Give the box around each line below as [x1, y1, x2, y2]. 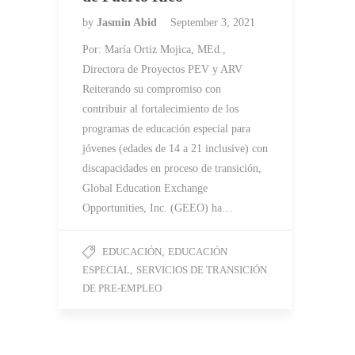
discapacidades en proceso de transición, [82, 162, 261, 175]
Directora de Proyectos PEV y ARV [82, 63, 242, 76]
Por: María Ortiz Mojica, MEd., [82, 44, 226, 56]
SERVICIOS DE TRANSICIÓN [136, 264, 267, 277]
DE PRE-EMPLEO [82, 282, 162, 295]
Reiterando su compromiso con [82, 83, 221, 96]
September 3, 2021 [170, 17, 255, 29]
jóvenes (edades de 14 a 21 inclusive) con [82, 143, 268, 155]
